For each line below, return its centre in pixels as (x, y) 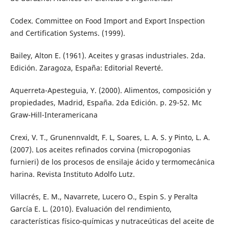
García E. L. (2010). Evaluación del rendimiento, (91, 209)
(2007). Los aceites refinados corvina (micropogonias (100, 150)
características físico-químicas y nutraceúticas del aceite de (112, 221)
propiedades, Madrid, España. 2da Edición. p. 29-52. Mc (106, 103)
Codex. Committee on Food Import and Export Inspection (107, 21)
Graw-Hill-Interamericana (54, 115)
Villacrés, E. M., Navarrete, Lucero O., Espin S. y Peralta (104, 197)
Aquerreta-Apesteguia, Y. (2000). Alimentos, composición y (110, 90)
